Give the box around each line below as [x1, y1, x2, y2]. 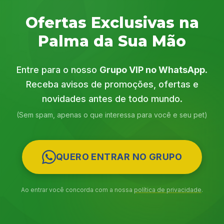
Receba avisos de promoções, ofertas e [25, 79, 198, 89]
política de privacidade [134, 186, 201, 193]
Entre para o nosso [16, 64, 99, 75]
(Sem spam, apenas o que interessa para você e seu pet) [16, 110, 207, 119]
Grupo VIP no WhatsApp [99, 64, 205, 75]
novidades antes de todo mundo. [41, 93, 182, 104]
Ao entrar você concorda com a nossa [21, 186, 134, 193]
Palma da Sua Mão [38, 32, 186, 50]
